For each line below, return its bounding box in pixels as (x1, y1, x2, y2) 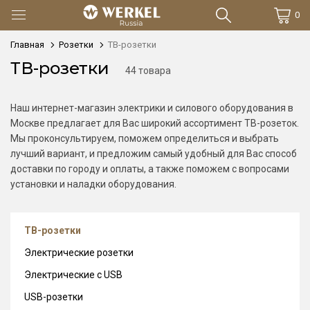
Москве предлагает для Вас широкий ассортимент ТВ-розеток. (10, 118, 299, 129)
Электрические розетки (24, 247, 134, 258)
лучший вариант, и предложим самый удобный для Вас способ (10, 148, 297, 159)
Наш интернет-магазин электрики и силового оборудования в (10, 102, 293, 113)
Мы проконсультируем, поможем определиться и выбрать (10, 133, 279, 144)
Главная (10, 39, 44, 50)
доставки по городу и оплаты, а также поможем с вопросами (10, 163, 289, 174)
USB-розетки (24, 291, 83, 302)
